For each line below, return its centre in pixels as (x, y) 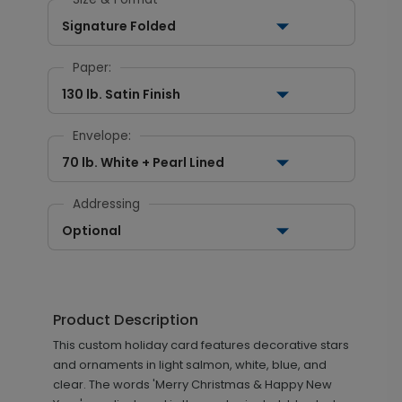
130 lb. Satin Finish (121, 94)
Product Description (125, 320)
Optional (91, 231)
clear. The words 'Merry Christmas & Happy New (192, 385)
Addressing (106, 204)
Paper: (92, 68)
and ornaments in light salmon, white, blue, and (189, 365)
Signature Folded (118, 26)
